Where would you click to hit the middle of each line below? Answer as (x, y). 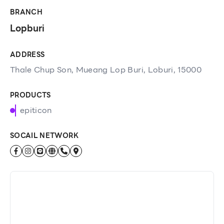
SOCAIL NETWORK (44, 135)
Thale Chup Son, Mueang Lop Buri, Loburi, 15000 (106, 70)
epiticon (36, 110)
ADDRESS (27, 54)
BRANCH (26, 12)
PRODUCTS (30, 95)
